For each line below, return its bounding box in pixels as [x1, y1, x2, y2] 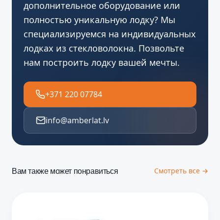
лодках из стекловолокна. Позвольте [24, 42, 184, 55]
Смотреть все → [154, 166, 208, 176]
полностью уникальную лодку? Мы [24, 14, 175, 26]
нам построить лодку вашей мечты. [24, 56, 180, 69]
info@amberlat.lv [46, 115, 109, 126]
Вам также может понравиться [12, 166, 118, 176]
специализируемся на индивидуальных [24, 28, 196, 40]
